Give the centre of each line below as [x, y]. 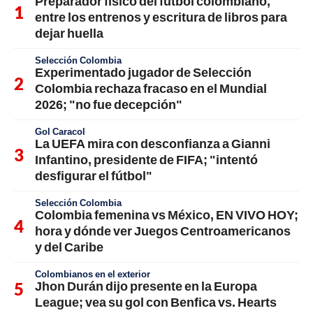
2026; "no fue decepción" [109, 104]
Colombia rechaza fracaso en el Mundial [151, 88]
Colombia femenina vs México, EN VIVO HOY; [167, 214]
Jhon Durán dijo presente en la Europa [146, 285]
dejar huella [69, 32]
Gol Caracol [60, 131]
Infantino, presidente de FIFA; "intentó [146, 159]
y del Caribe [69, 246]
